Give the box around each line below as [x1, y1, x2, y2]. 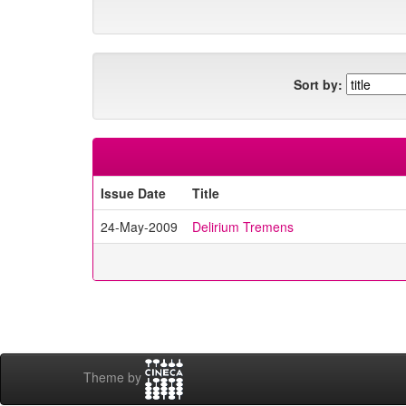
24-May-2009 [101, 217, 178, 236]
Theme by [83, 368, 145, 387]
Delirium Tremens [192, 217, 294, 236]
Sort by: [294, 74, 343, 93]
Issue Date [101, 184, 166, 202]
